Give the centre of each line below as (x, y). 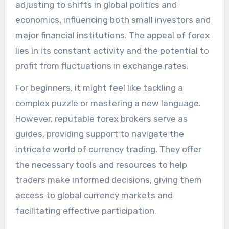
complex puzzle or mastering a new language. (108, 104)
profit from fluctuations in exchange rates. (102, 66)
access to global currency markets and (94, 196)
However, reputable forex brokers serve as (101, 119)
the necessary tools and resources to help (101, 165)
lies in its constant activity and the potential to (112, 51)
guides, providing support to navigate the (99, 134)
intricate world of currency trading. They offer (108, 150)
